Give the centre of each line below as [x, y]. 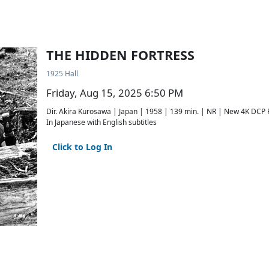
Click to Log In [82, 147]
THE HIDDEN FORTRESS [120, 55]
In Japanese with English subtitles [101, 122]
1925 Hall [62, 74]
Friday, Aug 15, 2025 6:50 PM [115, 93]
